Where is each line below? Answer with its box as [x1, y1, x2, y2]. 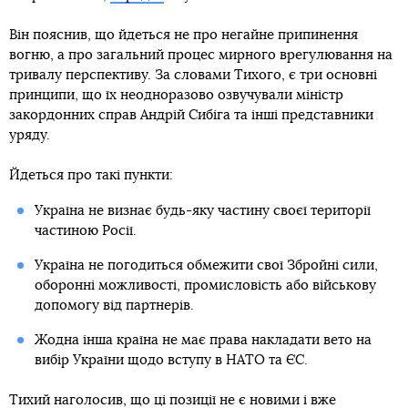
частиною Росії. [34, 224, 137, 238]
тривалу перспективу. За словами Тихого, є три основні [9, 68, 377, 82]
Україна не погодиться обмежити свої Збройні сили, [34, 259, 378, 272]
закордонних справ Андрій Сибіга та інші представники [9, 108, 373, 122]
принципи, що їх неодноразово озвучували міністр [9, 88, 343, 102]
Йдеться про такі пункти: [9, 168, 173, 182]
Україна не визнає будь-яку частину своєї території [34, 204, 371, 218]
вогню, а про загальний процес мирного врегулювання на [9, 48, 393, 62]
